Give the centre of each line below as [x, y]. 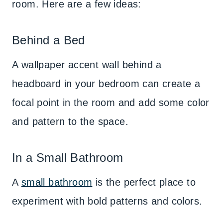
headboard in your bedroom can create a [106, 84]
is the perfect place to [144, 182]
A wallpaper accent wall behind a [87, 65]
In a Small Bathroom [69, 158]
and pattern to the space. [70, 121]
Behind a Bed [49, 40]
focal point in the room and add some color [111, 103]
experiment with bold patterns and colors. [107, 201]
